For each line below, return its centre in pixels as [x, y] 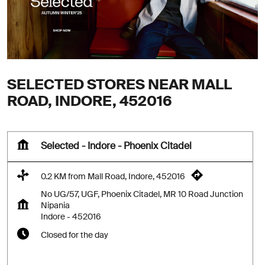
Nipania [55, 206]
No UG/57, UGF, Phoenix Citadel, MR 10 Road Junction [142, 195]
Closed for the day [75, 235]
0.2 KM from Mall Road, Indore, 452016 [113, 177]
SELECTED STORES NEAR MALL [119, 85]
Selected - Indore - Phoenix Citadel [116, 146]
